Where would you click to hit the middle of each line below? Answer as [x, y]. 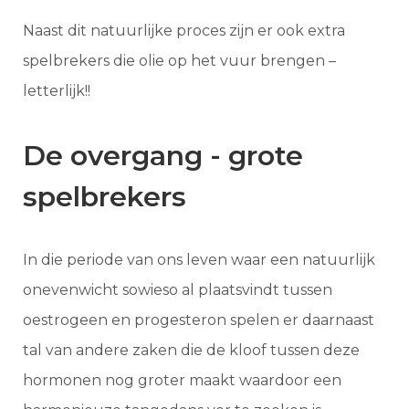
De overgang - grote [163, 155]
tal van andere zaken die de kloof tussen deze [191, 350]
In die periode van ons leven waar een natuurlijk [199, 259]
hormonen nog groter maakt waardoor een [182, 380]
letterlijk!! [57, 90]
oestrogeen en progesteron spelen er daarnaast [199, 320]
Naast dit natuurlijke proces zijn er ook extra [184, 30]
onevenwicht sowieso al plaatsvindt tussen [178, 289]
